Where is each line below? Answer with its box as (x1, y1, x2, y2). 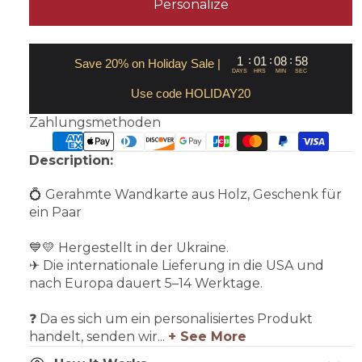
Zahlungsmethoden (29, 114, 161, 130)
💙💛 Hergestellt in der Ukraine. (29, 239, 229, 255)
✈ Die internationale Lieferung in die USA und (29, 257, 324, 273)
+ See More (168, 328, 246, 344)
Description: (29, 152, 113, 168)
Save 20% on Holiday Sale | (74, 56, 221, 70)
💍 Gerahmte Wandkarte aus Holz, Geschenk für (29, 186, 342, 202)
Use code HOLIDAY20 (131, 86, 250, 101)
